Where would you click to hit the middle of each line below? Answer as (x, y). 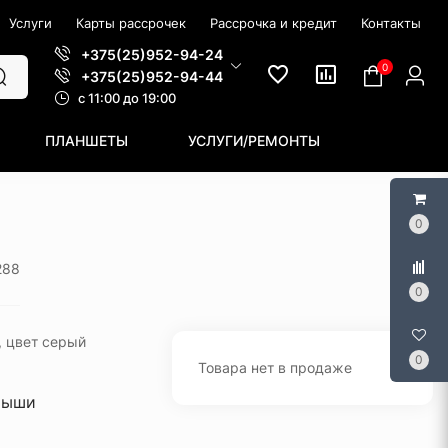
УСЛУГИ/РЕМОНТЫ (254, 140)
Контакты (391, 23)
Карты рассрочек (131, 23)
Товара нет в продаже (274, 367)
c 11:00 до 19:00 (127, 98)
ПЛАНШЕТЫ (86, 140)
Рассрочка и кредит (273, 23)
